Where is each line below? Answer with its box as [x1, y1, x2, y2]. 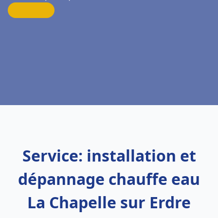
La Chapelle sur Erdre [27, 192, 191, 213]
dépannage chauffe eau [18, 168, 200, 189]
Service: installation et [22, 145, 196, 166]
